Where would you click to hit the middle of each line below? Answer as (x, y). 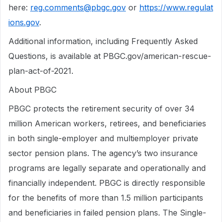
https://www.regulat (176, 7)
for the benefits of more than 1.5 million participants (106, 198)
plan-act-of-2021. (41, 71)
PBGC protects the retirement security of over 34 (102, 109)
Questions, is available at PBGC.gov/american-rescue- (110, 56)
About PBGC (32, 90)
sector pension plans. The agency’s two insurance (103, 153)
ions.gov (24, 22)
